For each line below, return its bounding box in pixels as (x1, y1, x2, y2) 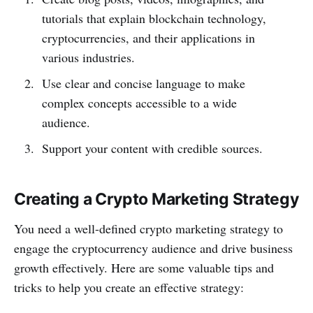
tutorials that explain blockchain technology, (41, 9, 266, 27)
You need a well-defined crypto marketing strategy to (14, 219, 283, 237)
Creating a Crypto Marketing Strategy (14, 189, 299, 209)
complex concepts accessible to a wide (41, 94, 237, 111)
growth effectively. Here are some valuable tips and (14, 259, 274, 276)
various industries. (41, 48, 135, 66)
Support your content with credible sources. (41, 139, 263, 156)
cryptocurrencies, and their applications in (41, 29, 255, 46)
